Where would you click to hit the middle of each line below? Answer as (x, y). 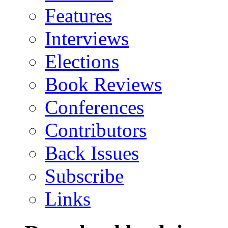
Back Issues (92, 153)
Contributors (96, 130)
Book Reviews (103, 84)
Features (78, 15)
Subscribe (84, 176)
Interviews (87, 38)
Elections (82, 61)
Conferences (94, 107)
